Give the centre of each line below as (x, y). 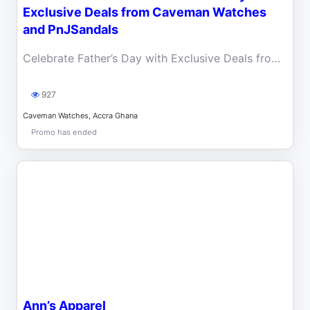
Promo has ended (64, 132)
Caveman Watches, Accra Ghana (80, 115)
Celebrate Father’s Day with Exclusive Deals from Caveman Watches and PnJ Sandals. (276, 58)
